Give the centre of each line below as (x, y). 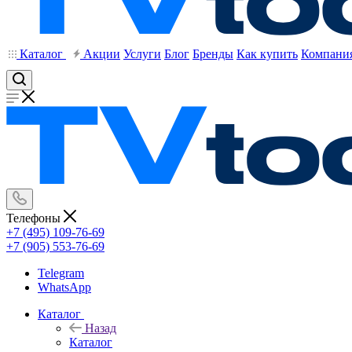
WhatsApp (64, 287)
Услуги (142, 54)
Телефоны (35, 218)
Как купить (267, 54)
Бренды (213, 54)
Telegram (61, 273)
